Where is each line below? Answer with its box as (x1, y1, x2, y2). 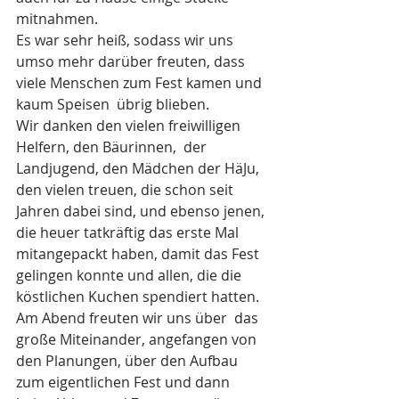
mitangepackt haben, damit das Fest (16, 244, 263, 265)
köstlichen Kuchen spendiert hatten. (16, 287, 259, 307)
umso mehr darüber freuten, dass (16, 52, 248, 72)
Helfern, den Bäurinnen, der (16, 137, 210, 158)
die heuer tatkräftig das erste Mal (16, 223, 242, 243)
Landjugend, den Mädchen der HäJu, (16, 159, 263, 179)
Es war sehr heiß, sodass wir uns (16, 30, 237, 51)
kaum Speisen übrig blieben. (16, 94, 213, 115)
